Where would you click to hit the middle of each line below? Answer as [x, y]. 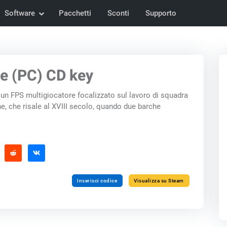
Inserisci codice [97, 180]
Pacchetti [75, 13]
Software [20, 13]
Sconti [118, 13]
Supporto [161, 13]
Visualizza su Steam [159, 180]
